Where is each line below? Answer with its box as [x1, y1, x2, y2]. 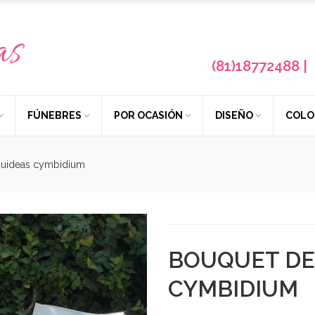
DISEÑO [215, 110, 253, 121]
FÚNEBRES [27, 110, 82, 121]
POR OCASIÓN [114, 110, 183, 121]
